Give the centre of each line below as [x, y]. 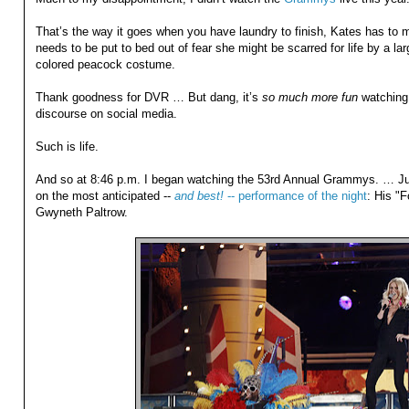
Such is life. [67, 147]
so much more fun [309, 98]
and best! [199, 196]
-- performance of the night [295, 196]
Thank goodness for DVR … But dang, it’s [148, 98]
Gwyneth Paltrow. [81, 213]
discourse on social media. [106, 114]
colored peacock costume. [105, 65]
